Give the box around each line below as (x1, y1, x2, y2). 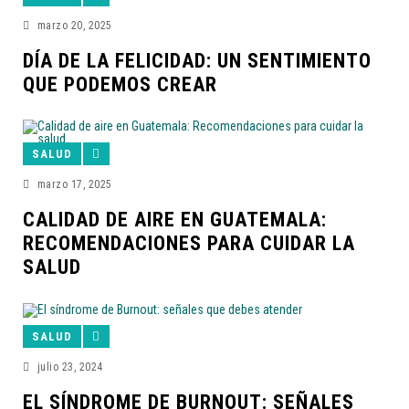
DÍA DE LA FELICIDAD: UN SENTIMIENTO (23, 49, 372, 73)
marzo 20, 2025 (37, 19, 112, 33)
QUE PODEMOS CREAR (23, 73, 217, 97)
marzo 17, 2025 (37, 178, 112, 192)
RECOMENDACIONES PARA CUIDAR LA (23, 232, 355, 256)
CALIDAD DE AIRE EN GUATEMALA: (23, 208, 327, 232)
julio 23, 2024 (37, 361, 103, 374)
